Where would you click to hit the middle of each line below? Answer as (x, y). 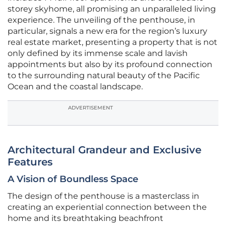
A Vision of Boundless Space (73, 179)
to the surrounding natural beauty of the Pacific (104, 76)
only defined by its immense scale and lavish (98, 53)
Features (30, 162)
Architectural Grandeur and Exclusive (104, 150)
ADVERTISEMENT (91, 108)
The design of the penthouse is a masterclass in (103, 196)
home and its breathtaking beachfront (86, 218)
